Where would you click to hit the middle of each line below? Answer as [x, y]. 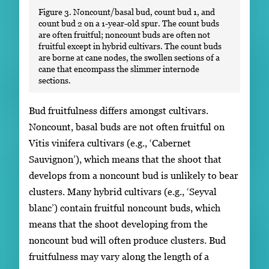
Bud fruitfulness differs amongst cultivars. [119, 110]
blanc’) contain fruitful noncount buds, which [125, 207]
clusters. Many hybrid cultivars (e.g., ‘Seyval [123, 191]
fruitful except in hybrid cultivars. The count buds [130, 46]
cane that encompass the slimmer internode [119, 69]
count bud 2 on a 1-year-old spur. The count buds [129, 23]
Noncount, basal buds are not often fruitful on [127, 126]
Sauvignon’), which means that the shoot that [125, 159]
